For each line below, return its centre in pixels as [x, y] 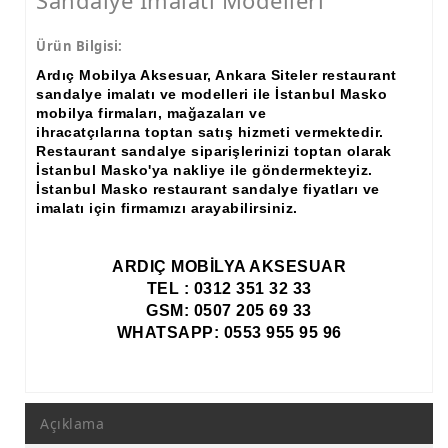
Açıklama [72, 423]
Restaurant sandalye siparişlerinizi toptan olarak [214, 151]
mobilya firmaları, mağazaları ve [151, 113]
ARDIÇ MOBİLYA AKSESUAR [229, 266]
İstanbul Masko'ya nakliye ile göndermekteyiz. [204, 170]
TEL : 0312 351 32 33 [229, 288]
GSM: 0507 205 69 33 [229, 310]
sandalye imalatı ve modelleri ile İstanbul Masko [211, 94]
